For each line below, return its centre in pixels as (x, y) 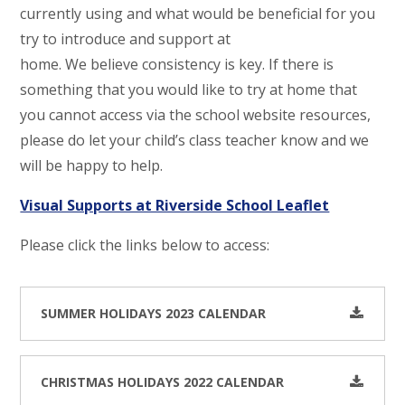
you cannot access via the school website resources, (196, 115)
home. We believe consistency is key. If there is (177, 64)
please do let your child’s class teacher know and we (195, 140)
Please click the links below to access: (145, 245)
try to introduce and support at (126, 39)
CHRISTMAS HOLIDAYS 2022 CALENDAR (163, 382)
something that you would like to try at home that (189, 89)
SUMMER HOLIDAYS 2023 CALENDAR (154, 313)
